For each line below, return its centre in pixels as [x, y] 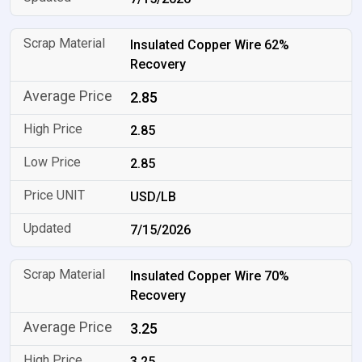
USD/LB [154, 197]
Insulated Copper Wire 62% [210, 45]
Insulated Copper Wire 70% [210, 276]
